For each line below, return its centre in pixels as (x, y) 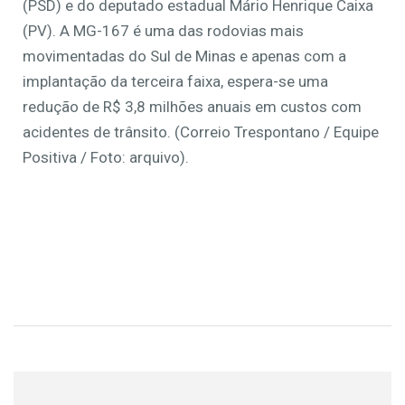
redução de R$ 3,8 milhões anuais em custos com (192, 107)
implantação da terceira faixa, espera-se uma (175, 81)
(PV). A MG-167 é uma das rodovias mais (163, 31)
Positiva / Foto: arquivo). (108, 157)
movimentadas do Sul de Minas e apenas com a (184, 56)
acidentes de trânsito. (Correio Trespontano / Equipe (201, 132)
